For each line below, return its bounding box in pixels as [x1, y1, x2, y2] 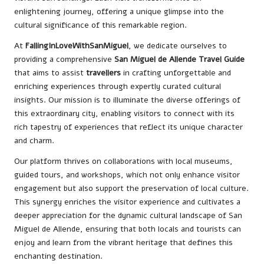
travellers [86, 67, 121, 78]
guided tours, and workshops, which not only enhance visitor [14, 169, 240, 180]
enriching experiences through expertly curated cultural [14, 80, 221, 92]
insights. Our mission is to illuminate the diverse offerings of [14, 94, 240, 105]
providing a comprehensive [14, 53, 114, 65]
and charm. [14, 134, 54, 146]
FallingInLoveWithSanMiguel [25, 39, 128, 51]
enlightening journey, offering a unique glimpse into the [14, 5, 224, 17]
